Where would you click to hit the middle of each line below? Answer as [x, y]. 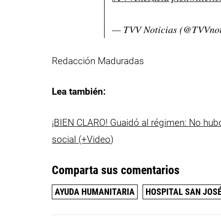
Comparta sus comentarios [116, 170]
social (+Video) [83, 139]
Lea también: [79, 92]
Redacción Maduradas [98, 61]
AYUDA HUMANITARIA [95, 191]
